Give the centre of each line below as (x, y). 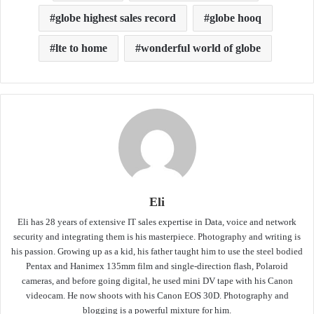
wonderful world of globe (201, 48)
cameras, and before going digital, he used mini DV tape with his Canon (157, 281)
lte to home (81, 48)
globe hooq (235, 18)
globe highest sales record (115, 18)
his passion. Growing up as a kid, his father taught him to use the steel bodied (157, 252)
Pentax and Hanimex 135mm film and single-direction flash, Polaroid (157, 266)
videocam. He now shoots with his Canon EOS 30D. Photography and (157, 296)
